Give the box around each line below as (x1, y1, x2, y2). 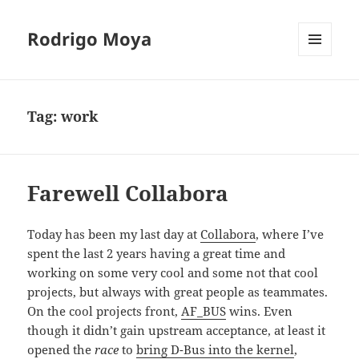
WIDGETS (298, 83, 344, 97)
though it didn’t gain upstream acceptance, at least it (27, 322, 326, 339)
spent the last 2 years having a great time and (27, 245, 286, 262)
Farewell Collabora (27, 179, 229, 208)
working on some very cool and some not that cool (27, 264, 319, 281)
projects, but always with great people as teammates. (27, 284, 329, 301)
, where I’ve (256, 226, 325, 243)
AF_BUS (181, 303, 227, 320)
